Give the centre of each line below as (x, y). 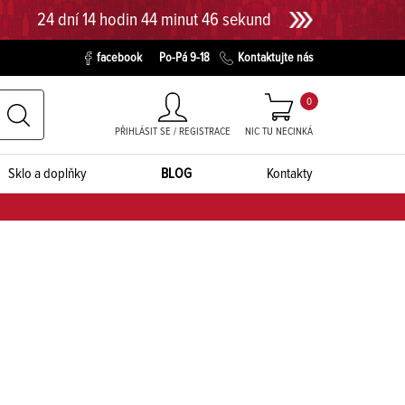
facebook (119, 58)
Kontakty (290, 174)
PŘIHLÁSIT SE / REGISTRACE (173, 132)
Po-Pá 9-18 (184, 58)
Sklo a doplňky (47, 174)
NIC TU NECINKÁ (279, 132)
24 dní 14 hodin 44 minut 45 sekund (155, 20)
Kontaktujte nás (275, 58)
